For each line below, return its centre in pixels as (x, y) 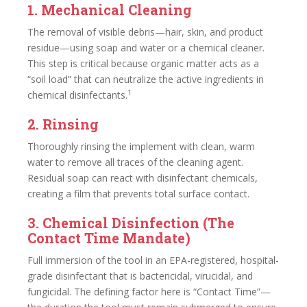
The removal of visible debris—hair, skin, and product (145, 32)
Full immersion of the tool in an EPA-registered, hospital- (153, 260)
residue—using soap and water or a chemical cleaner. (146, 48)
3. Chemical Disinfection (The (131, 223)
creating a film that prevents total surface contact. (138, 194)
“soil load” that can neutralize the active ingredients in (146, 79)
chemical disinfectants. (77, 95)
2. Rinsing (63, 124)
